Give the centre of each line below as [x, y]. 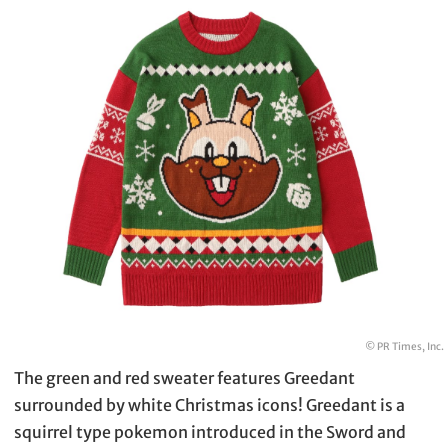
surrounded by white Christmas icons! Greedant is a [209, 405]
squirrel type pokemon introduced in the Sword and [210, 432]
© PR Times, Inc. [404, 347]
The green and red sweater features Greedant [184, 378]
